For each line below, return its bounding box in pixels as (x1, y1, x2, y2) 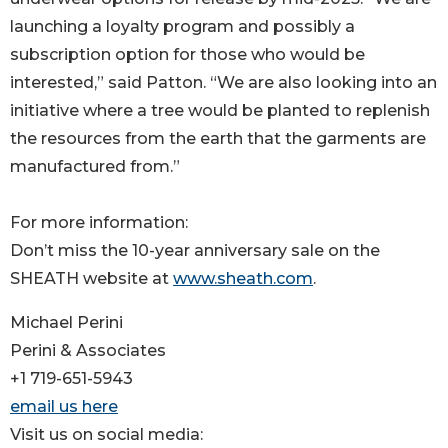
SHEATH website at (10, 269, 173, 289)
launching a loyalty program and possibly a (10, 17, 355, 37)
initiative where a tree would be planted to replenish (10, 101, 430, 121)
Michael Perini (10, 313, 123, 333)
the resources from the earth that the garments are (10, 129, 426, 149)
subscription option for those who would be (10, 45, 365, 65)
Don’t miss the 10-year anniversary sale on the (10, 241, 380, 261)
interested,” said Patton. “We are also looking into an (10, 73, 437, 93)
